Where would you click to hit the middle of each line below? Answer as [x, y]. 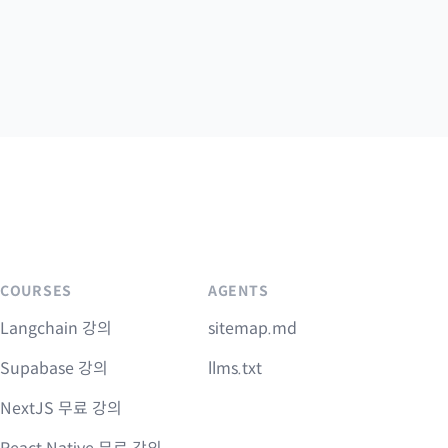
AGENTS [238, 291]
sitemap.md [252, 329]
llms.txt [235, 369]
